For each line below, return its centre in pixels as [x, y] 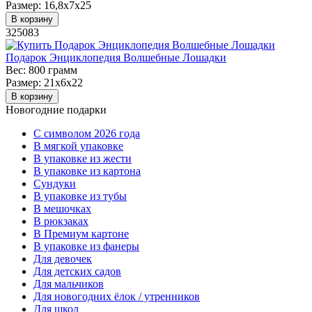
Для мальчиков [69, 283]
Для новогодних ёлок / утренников [117, 296]
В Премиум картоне [81, 233]
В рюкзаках [61, 221]
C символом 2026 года [87, 133]
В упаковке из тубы [80, 196]
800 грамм [52, 70]
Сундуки [55, 183]
